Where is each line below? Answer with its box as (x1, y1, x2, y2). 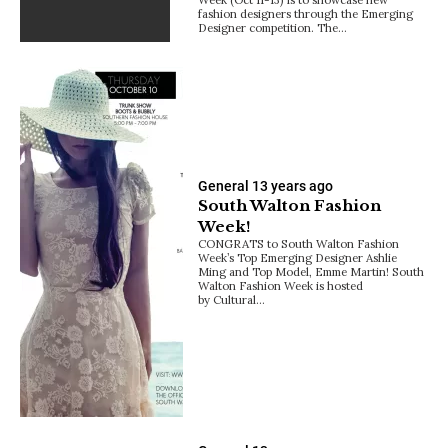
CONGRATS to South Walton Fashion (198, 235, 400, 251)
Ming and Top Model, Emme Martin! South (198, 263, 425, 279)
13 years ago (252, 177, 334, 194)
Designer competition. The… (198, 20, 348, 36)
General (198, 177, 250, 194)
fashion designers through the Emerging (198, 6, 414, 22)
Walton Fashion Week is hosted (198, 277, 364, 293)
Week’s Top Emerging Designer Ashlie (198, 249, 398, 265)
